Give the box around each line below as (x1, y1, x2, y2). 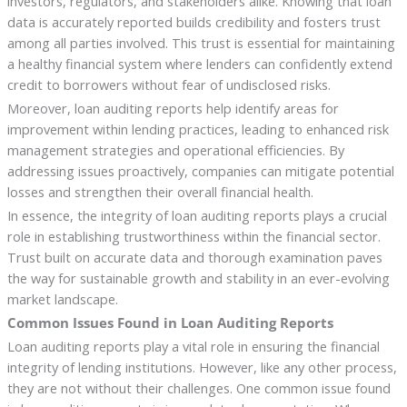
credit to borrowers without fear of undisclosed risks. (6, 75, 331, 94)
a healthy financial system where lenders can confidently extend (6, 55, 392, 74)
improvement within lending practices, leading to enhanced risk (6, 120, 389, 139)
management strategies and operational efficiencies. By (6, 141, 344, 160)
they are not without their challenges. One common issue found (6, 378, 391, 397)
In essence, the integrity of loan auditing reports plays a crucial (6, 206, 387, 225)
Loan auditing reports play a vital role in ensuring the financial (6, 336, 380, 355)
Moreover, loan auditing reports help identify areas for (6, 99, 339, 118)
